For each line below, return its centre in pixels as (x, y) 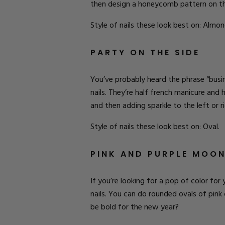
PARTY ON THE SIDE (145, 52)
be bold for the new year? (135, 207)
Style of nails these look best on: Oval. (155, 127)
